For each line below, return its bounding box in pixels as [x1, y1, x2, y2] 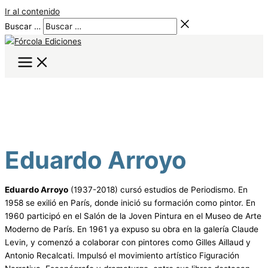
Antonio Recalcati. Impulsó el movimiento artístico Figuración [5, 250, 239, 260]
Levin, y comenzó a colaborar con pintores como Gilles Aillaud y [5, 237, 251, 247]
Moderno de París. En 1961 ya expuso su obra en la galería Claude [5, 224, 258, 234]
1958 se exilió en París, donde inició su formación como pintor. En [5, 197, 255, 208]
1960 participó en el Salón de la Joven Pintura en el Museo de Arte [5, 211, 261, 221]
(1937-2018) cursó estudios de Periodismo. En [68, 184, 248, 194]
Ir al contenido [5, 7, 60, 16]
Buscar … [5, 22, 41, 31]
